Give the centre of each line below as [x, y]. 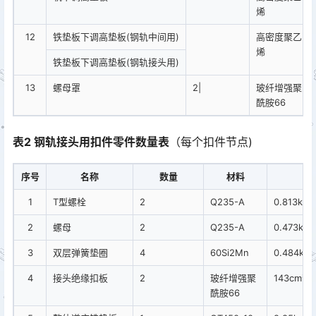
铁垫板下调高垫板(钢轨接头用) [116, 62]
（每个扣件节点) [211, 142]
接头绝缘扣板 [80, 278]
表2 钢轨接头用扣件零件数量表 [91, 142]
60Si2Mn [230, 253]
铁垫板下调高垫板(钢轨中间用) [116, 37]
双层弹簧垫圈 [80, 253]
